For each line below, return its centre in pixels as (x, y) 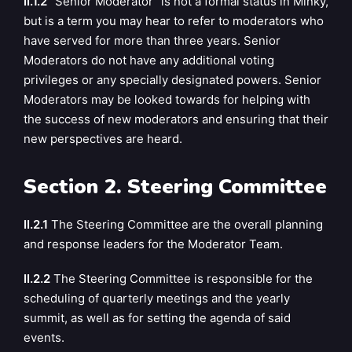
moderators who (278, 21)
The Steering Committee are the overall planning (185, 224)
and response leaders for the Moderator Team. (153, 244)
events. (44, 337)
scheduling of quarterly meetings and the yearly (157, 298)
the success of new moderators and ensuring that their (176, 119)
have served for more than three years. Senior (152, 40)
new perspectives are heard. (103, 139)
